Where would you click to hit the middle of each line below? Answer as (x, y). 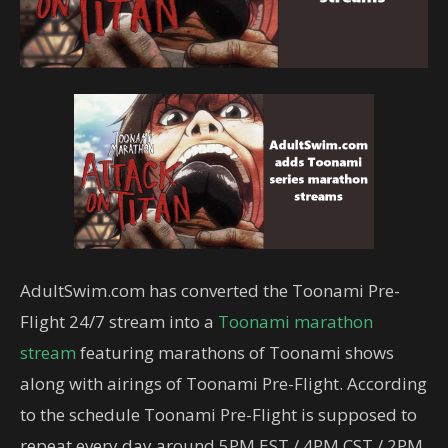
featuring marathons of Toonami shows (235, 353)
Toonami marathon (295, 322)
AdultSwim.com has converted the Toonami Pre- (210, 291)
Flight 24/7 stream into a (119, 322)
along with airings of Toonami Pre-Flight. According (223, 384)
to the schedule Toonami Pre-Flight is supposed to (218, 415)
